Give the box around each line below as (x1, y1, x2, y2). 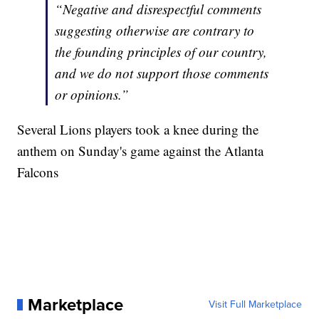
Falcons (17, 163, 59, 182)
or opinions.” (55, 85, 130, 104)
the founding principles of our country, (55, 43, 268, 61)
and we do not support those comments (55, 64, 269, 83)
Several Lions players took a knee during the (17, 120, 259, 139)
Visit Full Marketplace (208, 297, 302, 313)
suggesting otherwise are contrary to (55, 21, 255, 40)
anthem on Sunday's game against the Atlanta (17, 142, 264, 160)
